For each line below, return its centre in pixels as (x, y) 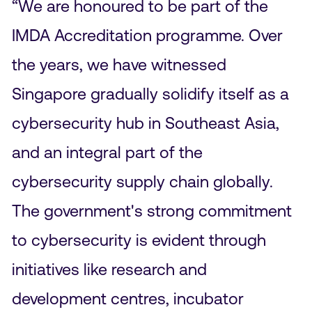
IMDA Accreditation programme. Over (147, 35)
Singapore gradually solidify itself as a (150, 93)
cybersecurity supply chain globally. (142, 181)
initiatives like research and (109, 269)
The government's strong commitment (151, 210)
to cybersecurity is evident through (139, 240)
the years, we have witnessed (119, 64)
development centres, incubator (127, 298)
